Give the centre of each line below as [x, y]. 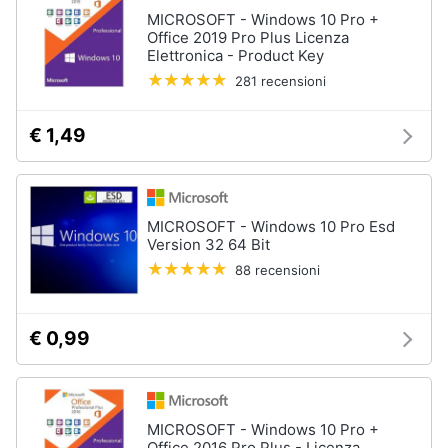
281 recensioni [280, 81]
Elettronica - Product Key [235, 55]
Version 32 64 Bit [208, 244]
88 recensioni [277, 270]
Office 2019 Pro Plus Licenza [248, 37]
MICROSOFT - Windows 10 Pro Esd [271, 226]
